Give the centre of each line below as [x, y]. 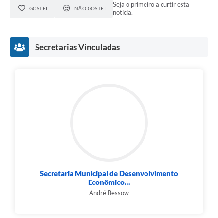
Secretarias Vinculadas [77, 47]
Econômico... [109, 182]
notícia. [123, 12]
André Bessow [109, 193]
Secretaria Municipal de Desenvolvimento [109, 173]
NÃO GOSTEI [90, 9]
